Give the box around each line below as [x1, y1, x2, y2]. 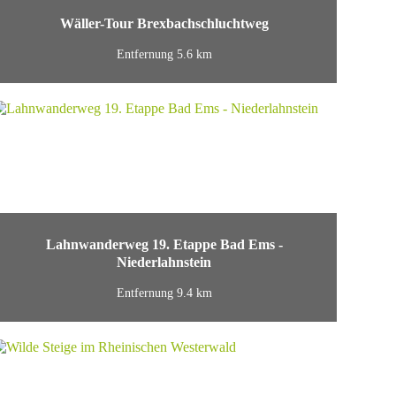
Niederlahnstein [117, 254, 212, 271]
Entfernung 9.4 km [116, 286, 212, 300]
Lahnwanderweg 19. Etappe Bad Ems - [45, 236, 283, 254]
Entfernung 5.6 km [116, 47, 212, 61]
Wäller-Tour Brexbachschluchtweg [59, 15, 269, 33]
